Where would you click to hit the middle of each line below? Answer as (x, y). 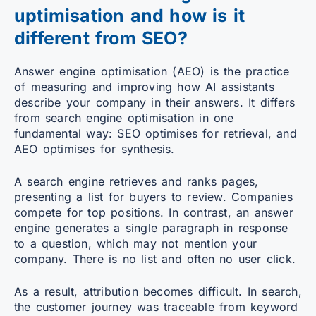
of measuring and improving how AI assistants (144, 86)
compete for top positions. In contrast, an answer (154, 212)
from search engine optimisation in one (124, 117)
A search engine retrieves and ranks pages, (136, 181)
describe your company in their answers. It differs (155, 102)
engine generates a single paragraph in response (151, 227)
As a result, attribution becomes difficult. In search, (158, 291)
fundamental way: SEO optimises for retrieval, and (156, 133)
